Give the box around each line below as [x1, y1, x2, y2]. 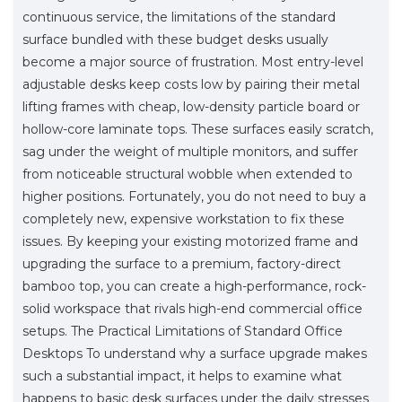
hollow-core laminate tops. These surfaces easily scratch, [22, 120, 373, 137]
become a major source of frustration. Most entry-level [22, 53, 363, 70]
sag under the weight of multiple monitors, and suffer [22, 143, 358, 160]
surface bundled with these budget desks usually [22, 31, 328, 48]
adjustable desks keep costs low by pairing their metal [22, 75, 360, 92]
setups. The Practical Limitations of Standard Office [22, 322, 343, 339]
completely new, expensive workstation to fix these [22, 210, 345, 227]
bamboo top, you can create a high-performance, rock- [22, 277, 366, 294]
